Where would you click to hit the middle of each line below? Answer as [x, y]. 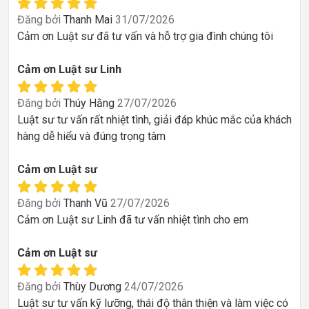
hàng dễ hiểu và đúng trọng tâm [91, 136]
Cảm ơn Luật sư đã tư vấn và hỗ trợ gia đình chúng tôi [145, 36]
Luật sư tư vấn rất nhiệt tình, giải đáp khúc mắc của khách [154, 119]
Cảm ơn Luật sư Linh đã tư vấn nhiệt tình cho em [133, 219]
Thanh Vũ [86, 203]
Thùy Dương [92, 286]
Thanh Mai [88, 19]
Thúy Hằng [89, 103]
